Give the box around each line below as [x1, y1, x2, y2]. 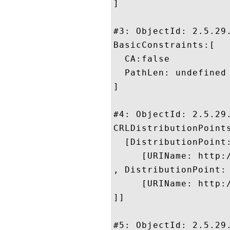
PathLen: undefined [113, 68, 226, 78]
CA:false [113, 54, 170, 64]
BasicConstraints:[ [113, 40, 215, 50]
